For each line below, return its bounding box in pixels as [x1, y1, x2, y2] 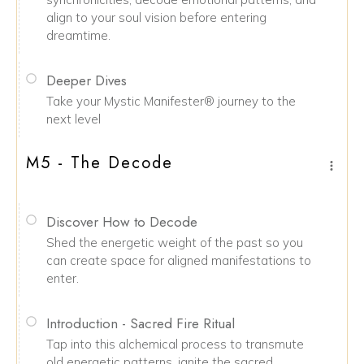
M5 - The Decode [26, 151, 173, 175]
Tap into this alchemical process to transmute [46, 336, 304, 352]
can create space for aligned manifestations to [46, 253, 311, 268]
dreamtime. [46, 28, 110, 43]
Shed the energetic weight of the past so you [46, 235, 303, 250]
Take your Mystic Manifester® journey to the [46, 93, 296, 109]
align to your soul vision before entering [46, 10, 266, 25]
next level [46, 111, 101, 127]
